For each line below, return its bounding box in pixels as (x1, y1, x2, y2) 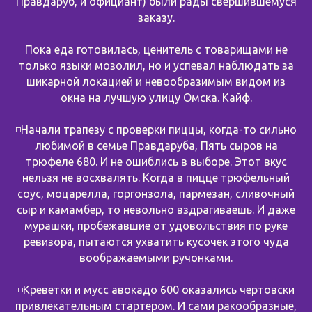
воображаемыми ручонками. (79, 251, 233, 264)
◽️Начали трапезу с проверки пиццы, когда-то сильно (15, 123, 297, 136)
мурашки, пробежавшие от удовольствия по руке (24, 219, 288, 232)
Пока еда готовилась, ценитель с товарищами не (24, 42, 288, 56)
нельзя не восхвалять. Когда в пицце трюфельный (22, 171, 290, 184)
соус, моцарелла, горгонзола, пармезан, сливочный (17, 187, 295, 200)
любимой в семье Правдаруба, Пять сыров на (34, 139, 278, 152)
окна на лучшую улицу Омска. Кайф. (60, 91, 252, 104)
